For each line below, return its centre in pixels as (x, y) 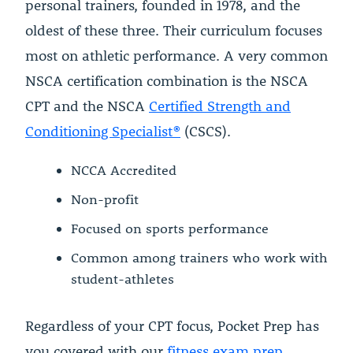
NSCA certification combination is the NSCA (167, 80)
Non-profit (105, 199)
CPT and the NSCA (87, 106)
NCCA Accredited (124, 170)
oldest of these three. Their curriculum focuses (174, 30)
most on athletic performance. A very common (176, 55)
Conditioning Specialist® (103, 131)
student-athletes (123, 279)
